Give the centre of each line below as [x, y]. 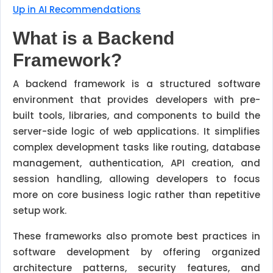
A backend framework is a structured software [136, 84]
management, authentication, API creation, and [136, 163]
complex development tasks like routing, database [136, 147]
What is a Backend [94, 38]
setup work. [40, 211]
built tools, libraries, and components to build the [136, 115]
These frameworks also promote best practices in [136, 236]
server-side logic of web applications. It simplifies [136, 131]
